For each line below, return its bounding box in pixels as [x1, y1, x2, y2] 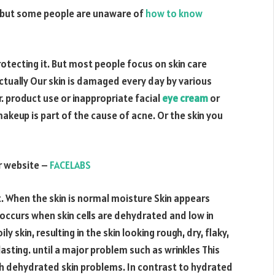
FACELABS [50, 158, 91, 172]
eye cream [162, 91, 208, 105]
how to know [145, 7, 203, 20]
